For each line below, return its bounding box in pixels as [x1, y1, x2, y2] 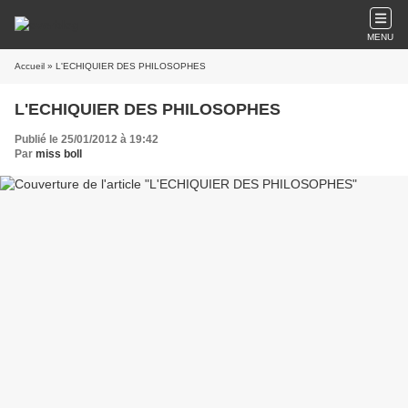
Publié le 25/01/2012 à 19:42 [15, 133, 158, 146]
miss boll [36, 148, 82, 160]
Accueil [15, 61, 45, 71]
